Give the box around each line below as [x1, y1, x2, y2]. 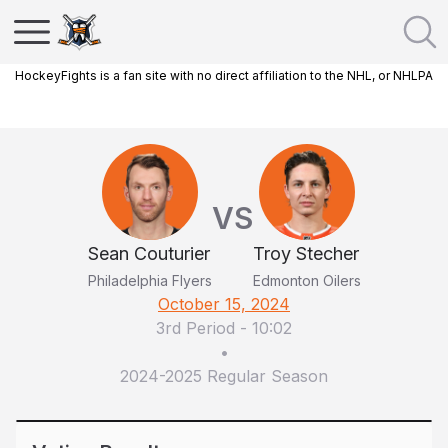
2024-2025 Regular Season [120, 366, 328, 386]
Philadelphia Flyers [87, 272, 212, 289]
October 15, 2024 [158, 294, 290, 314]
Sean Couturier [87, 243, 210, 264]
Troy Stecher [252, 243, 359, 264]
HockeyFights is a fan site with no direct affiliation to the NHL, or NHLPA [15, 68, 433, 83]
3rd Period [156, 318, 235, 338]
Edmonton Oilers [252, 272, 361, 289]
